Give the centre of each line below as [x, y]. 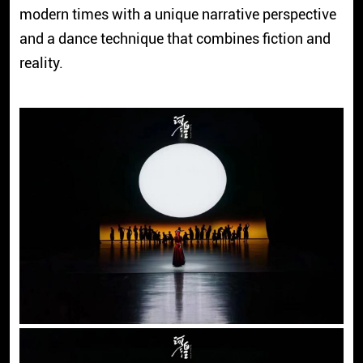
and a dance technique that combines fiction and [175, 38]
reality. [41, 62]
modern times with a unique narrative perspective [177, 14]
